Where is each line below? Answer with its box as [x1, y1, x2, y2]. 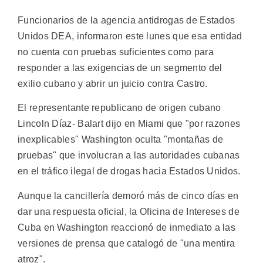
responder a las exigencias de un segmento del [18, 62, 222, 73]
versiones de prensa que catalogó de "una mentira [18, 238, 235, 248]
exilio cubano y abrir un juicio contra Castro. [18, 78, 208, 89]
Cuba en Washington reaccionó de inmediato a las [18, 222, 236, 232]
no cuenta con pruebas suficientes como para [18, 46, 214, 57]
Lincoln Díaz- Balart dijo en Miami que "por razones [18, 119, 241, 129]
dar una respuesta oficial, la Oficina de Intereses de [18, 206, 240, 217]
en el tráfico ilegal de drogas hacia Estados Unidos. [18, 166, 241, 177]
